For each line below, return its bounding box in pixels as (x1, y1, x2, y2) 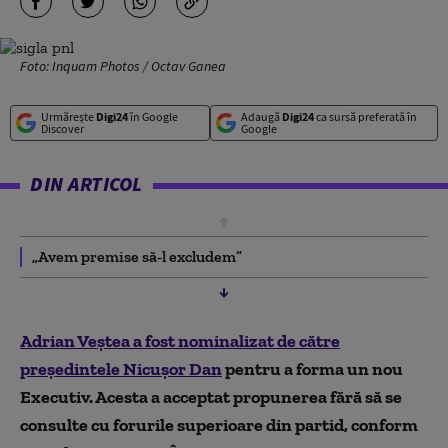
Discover (41, 121, 84, 136)
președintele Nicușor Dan (20, 358, 222, 380)
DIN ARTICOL (30, 171, 143, 196)
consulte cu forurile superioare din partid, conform (20, 414, 418, 436)
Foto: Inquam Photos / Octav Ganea (20, 57, 226, 75)
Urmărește (41, 109, 96, 124)
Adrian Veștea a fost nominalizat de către (20, 330, 340, 352)
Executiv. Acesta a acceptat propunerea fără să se (20, 386, 402, 408)
